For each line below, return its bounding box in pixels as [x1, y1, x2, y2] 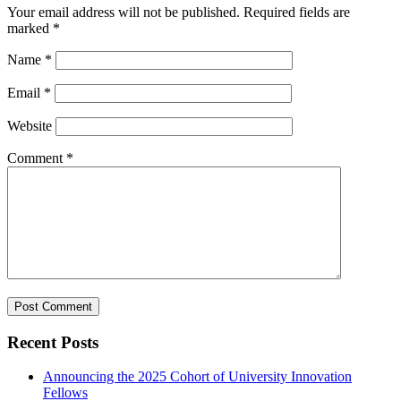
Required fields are [243, 4, 350, 20]
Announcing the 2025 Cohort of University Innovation [43, 369, 352, 385]
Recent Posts [7, 332, 98, 352]
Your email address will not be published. [7, 4, 240, 20]
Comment [7, 150, 66, 166]
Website [7, 118, 52, 133]
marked [7, 21, 53, 36]
